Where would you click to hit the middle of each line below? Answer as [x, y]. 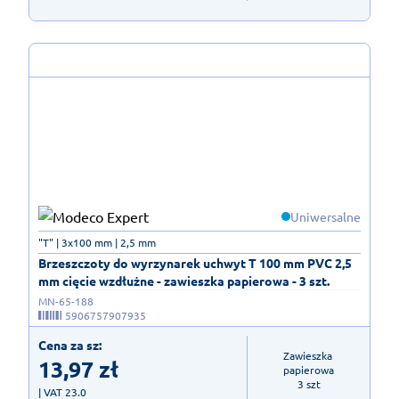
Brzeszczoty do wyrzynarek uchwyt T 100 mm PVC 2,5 [195, 263]
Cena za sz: [70, 345]
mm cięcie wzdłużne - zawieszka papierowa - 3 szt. [184, 281]
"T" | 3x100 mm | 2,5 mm [97, 243]
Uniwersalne [326, 217]
